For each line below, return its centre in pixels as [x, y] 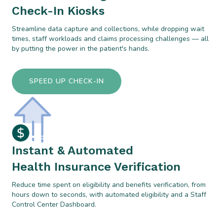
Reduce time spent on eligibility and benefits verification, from [109, 184]
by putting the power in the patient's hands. [81, 48]
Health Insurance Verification [96, 166]
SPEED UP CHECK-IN [67, 81]
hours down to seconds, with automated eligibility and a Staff [109, 194]
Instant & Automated [73, 150]
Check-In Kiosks [58, 11]
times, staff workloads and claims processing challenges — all [110, 38]
